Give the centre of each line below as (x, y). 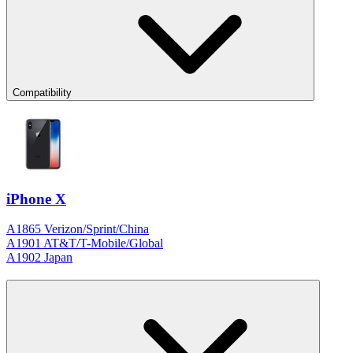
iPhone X (36, 199)
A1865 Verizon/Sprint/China (78, 229)
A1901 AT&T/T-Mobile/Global (85, 243)
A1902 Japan (39, 258)
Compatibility (42, 93)
